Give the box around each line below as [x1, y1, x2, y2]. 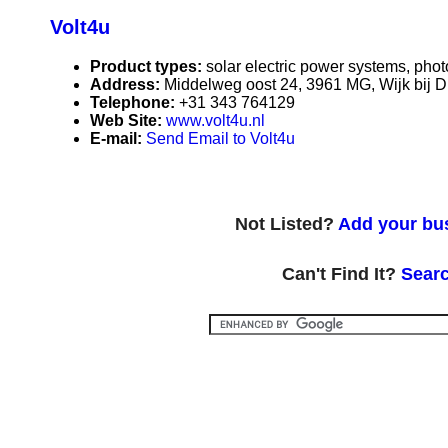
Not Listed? [235, 214, 338, 235]
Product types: [90, 58, 206, 76]
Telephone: [90, 94, 179, 112]
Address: [90, 76, 164, 94]
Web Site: [90, 112, 166, 130]
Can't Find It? [282, 264, 401, 285]
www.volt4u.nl [166, 112, 265, 130]
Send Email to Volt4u [146, 130, 295, 148]
